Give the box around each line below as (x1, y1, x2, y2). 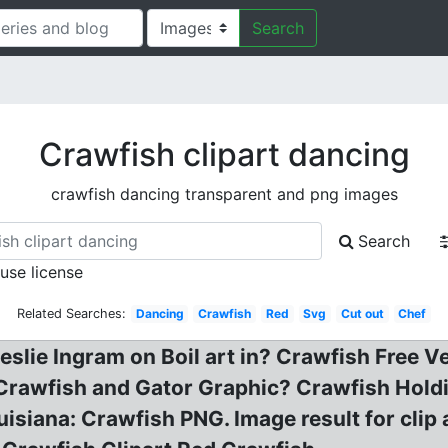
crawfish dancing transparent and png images (50, 184, 398, 204)
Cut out (340, 306, 384, 321)
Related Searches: (16, 306, 126, 321)
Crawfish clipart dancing (38, 135, 410, 174)
